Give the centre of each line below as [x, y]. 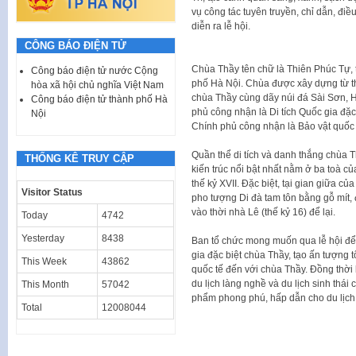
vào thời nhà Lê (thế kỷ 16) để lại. [263, 213]
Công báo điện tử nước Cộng [95, 70]
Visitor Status [52, 192]
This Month [45, 284]
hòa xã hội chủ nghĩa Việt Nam [97, 85]
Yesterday [43, 238]
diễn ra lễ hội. [221, 27]
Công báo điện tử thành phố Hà [99, 99]
